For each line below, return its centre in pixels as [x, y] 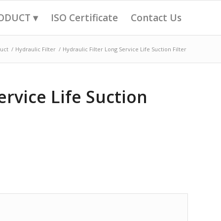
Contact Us [156, 18]
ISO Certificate [84, 18]
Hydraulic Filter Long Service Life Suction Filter [125, 49]
